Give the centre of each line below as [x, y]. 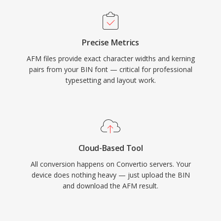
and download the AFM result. [110, 186]
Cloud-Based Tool [110, 148]
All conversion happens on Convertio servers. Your [110, 164]
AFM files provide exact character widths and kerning [110, 58]
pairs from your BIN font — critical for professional [110, 69]
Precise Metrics [110, 42]
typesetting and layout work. [110, 80]
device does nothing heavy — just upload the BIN [110, 175]
